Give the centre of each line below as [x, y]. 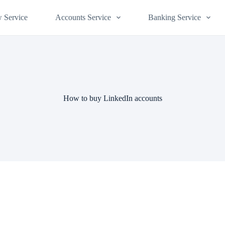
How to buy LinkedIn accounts [113, 98]
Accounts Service [83, 17]
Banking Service [175, 17]
